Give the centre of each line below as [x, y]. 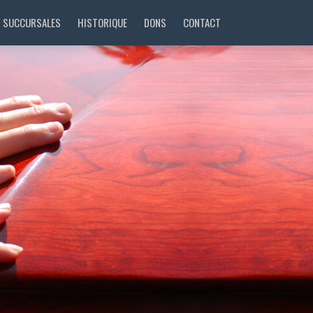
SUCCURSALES [32, 22]
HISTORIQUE [102, 22]
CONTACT [202, 22]
